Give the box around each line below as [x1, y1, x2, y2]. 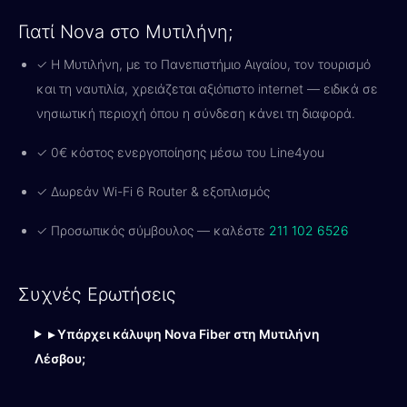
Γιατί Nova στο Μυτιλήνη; [18, 20, 233, 43]
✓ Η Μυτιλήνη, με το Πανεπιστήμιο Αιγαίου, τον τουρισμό [36, 55, 371, 72]
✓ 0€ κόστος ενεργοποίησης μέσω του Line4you [36, 144, 324, 160]
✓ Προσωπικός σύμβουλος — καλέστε [36, 222, 269, 238]
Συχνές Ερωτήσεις [18, 283, 176, 305]
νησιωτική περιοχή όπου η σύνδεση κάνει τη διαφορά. [36, 104, 355, 121]
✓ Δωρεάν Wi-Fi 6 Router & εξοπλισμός [36, 183, 270, 199]
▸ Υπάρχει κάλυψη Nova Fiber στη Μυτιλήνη [47, 325, 320, 342]
